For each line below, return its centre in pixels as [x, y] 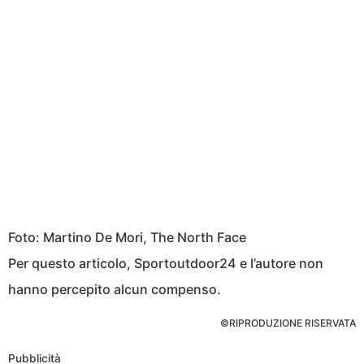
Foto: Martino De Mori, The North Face [127, 237]
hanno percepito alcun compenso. [115, 289]
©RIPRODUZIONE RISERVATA [288, 323]
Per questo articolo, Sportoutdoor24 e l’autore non [166, 263]
